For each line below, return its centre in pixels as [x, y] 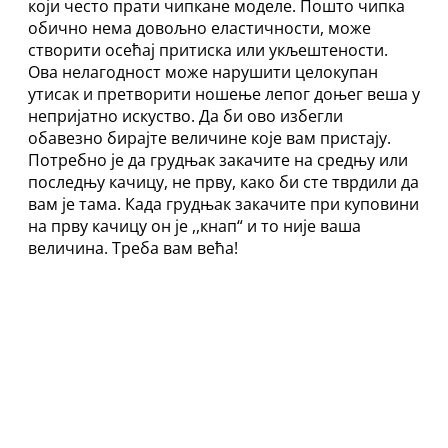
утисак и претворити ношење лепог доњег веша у [224, 94]
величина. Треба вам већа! [133, 248]
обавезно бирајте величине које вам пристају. [209, 138]
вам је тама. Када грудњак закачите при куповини [223, 204]
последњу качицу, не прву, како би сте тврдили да [223, 182]
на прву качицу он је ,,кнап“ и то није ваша [194, 226]
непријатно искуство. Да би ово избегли [185, 116]
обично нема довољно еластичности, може [199, 28]
